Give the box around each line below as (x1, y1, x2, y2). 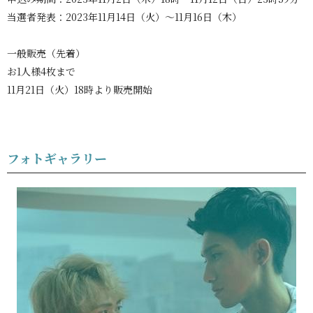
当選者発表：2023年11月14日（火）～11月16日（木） (7, 9, 242, 24)
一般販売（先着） (7, 45, 85, 60)
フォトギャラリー (7, 148, 107, 167)
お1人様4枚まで (7, 64, 75, 78)
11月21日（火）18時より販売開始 (7, 82, 152, 96)
